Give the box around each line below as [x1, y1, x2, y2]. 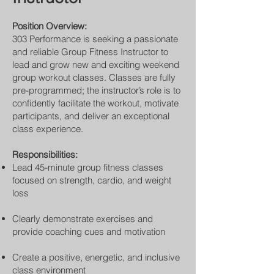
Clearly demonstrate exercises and [12, 213, 153, 224]
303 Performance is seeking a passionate [12, 33, 178, 45]
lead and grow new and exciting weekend [12, 59, 179, 70]
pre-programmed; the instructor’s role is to [12, 84, 180, 96]
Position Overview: [12, 20, 87, 32]
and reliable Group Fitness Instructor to [12, 46, 168, 57]
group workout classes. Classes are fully [12, 72, 176, 83]
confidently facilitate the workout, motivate [12, 97, 179, 109]
